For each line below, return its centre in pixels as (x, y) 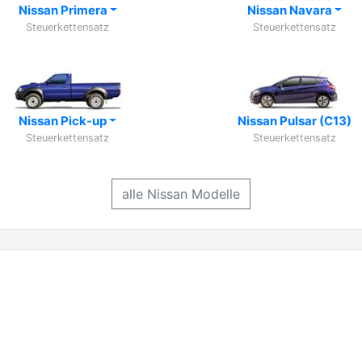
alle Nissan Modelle (181, 194)
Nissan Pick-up (64, 121)
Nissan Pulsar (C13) (294, 121)
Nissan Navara (290, 10)
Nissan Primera (64, 10)
